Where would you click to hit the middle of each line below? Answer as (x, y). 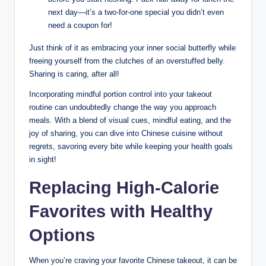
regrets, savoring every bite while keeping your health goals (131, 146)
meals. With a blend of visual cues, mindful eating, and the (130, 120)
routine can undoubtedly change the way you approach (123, 107)
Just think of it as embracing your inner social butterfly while (132, 47)
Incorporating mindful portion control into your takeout (121, 94)
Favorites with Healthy (121, 211)
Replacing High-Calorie (124, 187)
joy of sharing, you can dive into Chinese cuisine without (126, 133)
